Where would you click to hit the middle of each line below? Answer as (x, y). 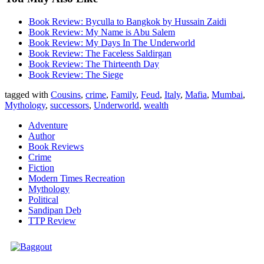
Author (42, 136)
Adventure (48, 125)
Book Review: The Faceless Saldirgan (100, 53)
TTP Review (52, 220)
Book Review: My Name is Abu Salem (102, 32)
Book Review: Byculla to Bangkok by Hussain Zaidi (128, 21)
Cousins (66, 94)
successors (70, 105)
